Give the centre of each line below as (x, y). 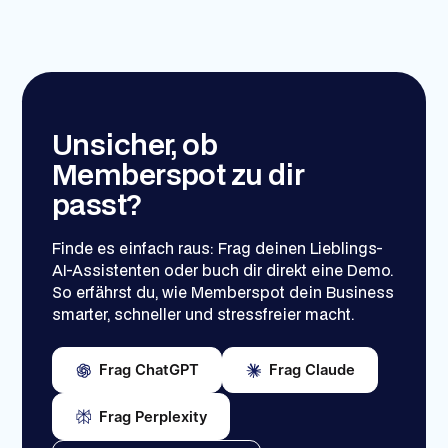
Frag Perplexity (152, 416)
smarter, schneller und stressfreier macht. (202, 314)
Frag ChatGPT (148, 370)
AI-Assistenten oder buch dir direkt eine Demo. (222, 270)
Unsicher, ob (134, 143)
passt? (96, 203)
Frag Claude (311, 370)
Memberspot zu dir (178, 173)
